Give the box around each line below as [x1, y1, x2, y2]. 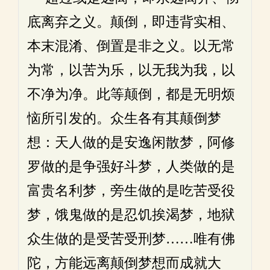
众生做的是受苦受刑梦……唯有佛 [27, 231, 235, 247]
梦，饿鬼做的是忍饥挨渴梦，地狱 [27, 207, 235, 223]
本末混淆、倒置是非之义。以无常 [27, 38, 235, 54]
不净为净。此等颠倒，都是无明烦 [27, 86, 235, 102]
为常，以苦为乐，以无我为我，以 [27, 62, 235, 78]
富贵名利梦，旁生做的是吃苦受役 [27, 183, 235, 199]
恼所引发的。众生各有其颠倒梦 [27, 110, 221, 127]
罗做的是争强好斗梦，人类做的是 [27, 159, 235, 175]
